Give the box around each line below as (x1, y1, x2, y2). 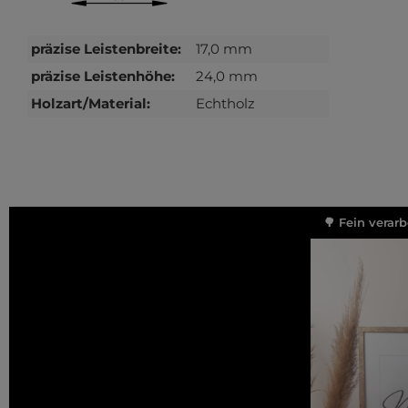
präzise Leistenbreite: (31, 39, 181, 57)
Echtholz (196, 94, 255, 112)
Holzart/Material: (31, 94, 150, 112)
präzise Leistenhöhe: (31, 66, 175, 85)
